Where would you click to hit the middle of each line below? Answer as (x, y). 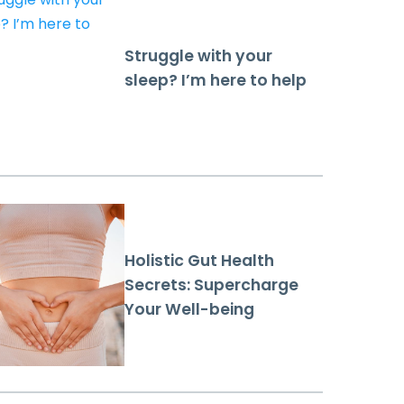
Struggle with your (198, 56)
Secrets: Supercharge (211, 285)
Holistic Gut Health (199, 260)
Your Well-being (189, 309)
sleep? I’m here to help (216, 81)
